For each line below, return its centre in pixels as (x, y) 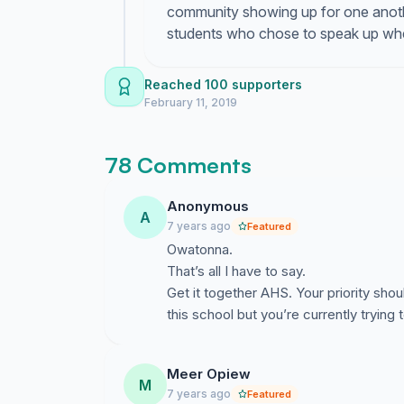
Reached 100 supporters (223, 84)
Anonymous (208, 206)
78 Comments (178, 165)
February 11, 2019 (191, 102)
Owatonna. (200, 249)
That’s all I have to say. (236, 271)
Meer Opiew (209, 374)
